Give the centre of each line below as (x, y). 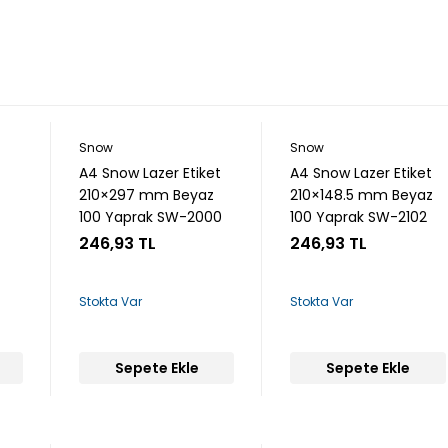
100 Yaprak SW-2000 (151, 217)
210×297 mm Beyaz (147, 195)
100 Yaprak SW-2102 (359, 217)
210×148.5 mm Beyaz (362, 195)
